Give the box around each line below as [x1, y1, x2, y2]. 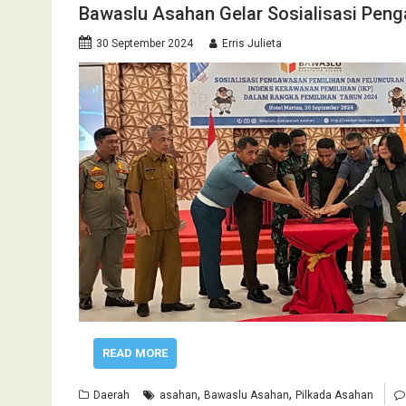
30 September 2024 [96, 37, 193, 50]
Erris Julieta [222, 37, 282, 50]
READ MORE [101, 346, 168, 360]
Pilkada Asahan [295, 389, 373, 401]
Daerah [93, 389, 130, 401]
